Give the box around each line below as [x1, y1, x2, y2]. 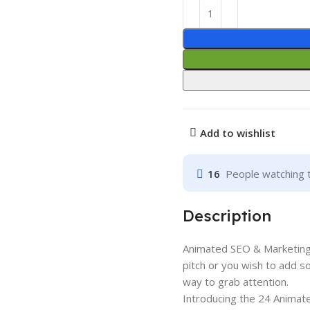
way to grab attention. [183, 274, 289, 289]
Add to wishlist [199, 125, 275, 140]
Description [183, 206, 271, 226]
